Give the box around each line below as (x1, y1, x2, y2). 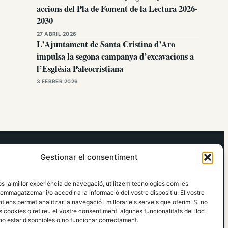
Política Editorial (41, 196, 104, 207)
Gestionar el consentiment (40, 152, 138, 162)
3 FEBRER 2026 (37, 78, 78, 84)
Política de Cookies (41, 184, 116, 194)
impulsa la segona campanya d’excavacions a (37, 50, 194, 63)
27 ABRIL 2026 (37, 31, 77, 37)
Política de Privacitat (41, 172, 121, 182)
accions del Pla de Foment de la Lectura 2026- (37, 2, 198, 15)
